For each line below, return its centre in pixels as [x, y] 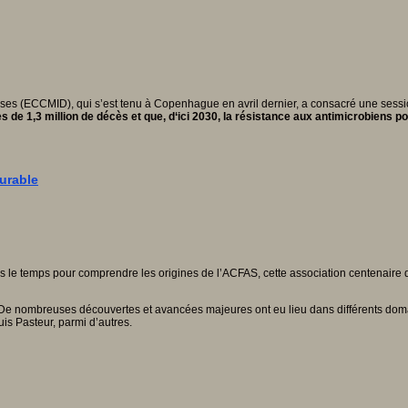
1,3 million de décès [79, 117]
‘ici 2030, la [205, 117]
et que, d [153, 117]
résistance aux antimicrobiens [315, 117]
